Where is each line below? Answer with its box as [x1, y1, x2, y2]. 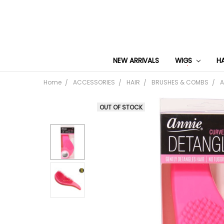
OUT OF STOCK [99, 102, 142, 111]
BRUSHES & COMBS [151, 78, 208, 86]
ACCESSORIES [73, 78, 115, 86]
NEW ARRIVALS [113, 56, 159, 65]
